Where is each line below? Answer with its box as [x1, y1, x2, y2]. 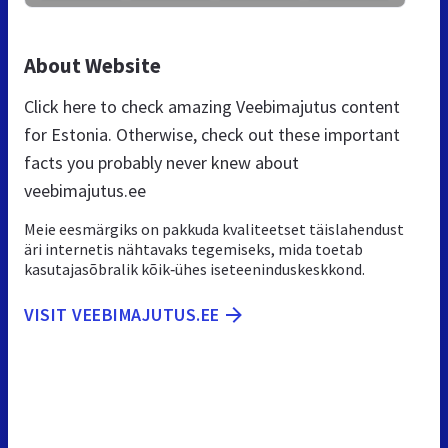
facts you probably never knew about [24, 150, 299, 174]
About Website [24, 51, 161, 79]
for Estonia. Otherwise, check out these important [24, 122, 400, 146]
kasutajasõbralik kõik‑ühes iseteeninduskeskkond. [24, 258, 365, 279]
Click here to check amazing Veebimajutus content [24, 94, 400, 118]
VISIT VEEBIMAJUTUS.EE [24, 302, 220, 326]
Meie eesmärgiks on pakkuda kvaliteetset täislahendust [24, 218, 404, 239]
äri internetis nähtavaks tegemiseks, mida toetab [24, 238, 363, 259]
